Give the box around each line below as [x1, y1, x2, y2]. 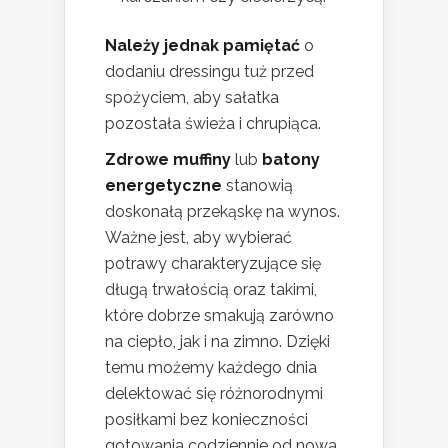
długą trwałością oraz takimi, [105, 280, 317, 300]
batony [262, 150, 320, 170]
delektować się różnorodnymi [105, 384, 323, 404]
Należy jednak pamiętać [105, 36, 300, 56]
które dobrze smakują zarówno [105, 306, 334, 326]
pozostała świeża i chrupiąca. [105, 114, 321, 134]
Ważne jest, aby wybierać [105, 228, 292, 248]
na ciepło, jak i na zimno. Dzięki [105, 332, 330, 352]
